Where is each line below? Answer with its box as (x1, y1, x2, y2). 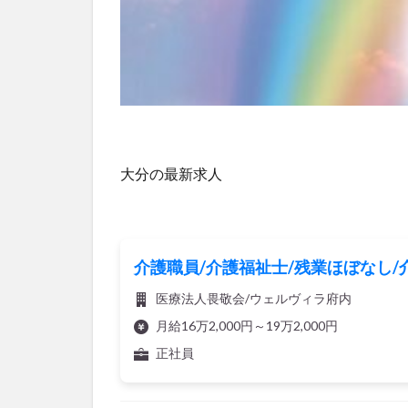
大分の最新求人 (120, 164, 222, 182)
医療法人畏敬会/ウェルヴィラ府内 (153, 290, 352, 306)
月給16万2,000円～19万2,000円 (153, 317, 338, 333)
